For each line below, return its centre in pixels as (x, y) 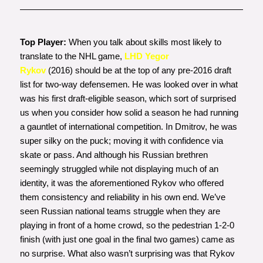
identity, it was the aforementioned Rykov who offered (122, 183)
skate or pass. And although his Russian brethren (114, 154)
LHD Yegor (146, 56)
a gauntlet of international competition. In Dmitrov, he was (128, 126)
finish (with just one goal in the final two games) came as (127, 239)
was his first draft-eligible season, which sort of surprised (128, 98)
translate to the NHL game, (72, 56)
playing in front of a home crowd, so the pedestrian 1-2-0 (127, 225)
